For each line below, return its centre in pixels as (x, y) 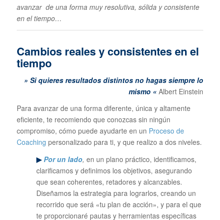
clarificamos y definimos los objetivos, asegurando (114, 171)
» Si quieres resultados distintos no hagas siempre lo (114, 80)
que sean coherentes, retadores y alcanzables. (109, 182)
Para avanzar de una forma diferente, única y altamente (103, 108)
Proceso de (166, 131)
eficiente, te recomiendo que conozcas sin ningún (93, 120)
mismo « (143, 91)
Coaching (31, 142)
